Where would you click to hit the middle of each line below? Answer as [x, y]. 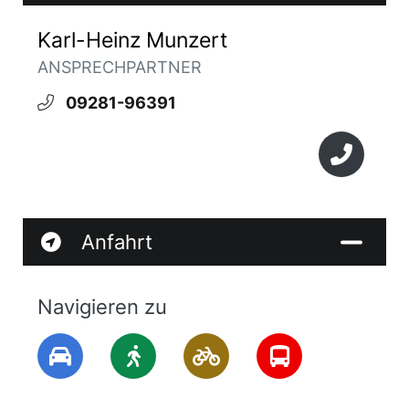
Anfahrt [117, 242]
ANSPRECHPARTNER [120, 67]
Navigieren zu [102, 307]
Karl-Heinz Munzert [132, 40]
